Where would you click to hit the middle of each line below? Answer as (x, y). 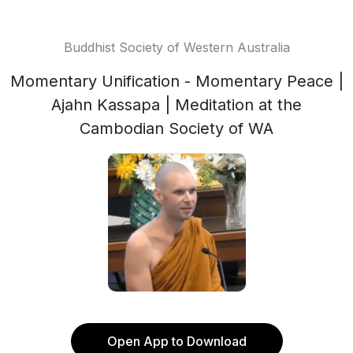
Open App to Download (176, 341)
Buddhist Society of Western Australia (176, 47)
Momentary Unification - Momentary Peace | (176, 81)
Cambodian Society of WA (176, 128)
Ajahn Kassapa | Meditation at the (176, 105)
